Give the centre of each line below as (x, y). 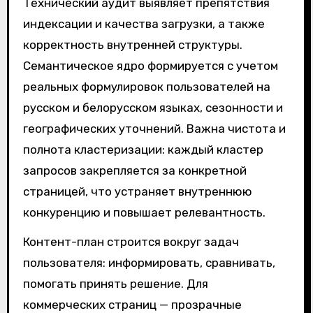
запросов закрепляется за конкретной (134, 170)
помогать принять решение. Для (115, 284)
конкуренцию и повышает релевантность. (144, 212)
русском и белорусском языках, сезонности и (153, 107)
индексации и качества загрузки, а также (144, 23)
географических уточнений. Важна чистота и (154, 128)
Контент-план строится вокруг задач (131, 242)
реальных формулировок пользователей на (146, 86)
